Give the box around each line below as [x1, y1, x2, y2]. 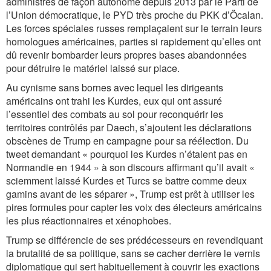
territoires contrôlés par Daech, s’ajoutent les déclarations [6, 120, 252, 134]
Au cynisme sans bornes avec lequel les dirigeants [6, 80, 223, 94]
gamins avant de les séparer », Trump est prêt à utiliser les [6, 187, 255, 201]
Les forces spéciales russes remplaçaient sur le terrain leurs [6, 21, 262, 35]
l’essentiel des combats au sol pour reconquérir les [6, 107, 223, 121]
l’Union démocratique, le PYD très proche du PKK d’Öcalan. [6, 8, 263, 22]
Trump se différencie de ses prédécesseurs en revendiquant [6, 233, 263, 247]
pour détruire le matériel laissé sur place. [6, 61, 180, 75]
